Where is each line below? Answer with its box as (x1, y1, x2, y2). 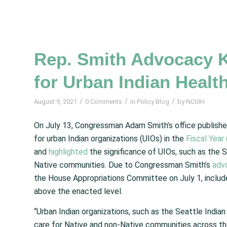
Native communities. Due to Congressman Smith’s (34, 160, 212, 170)
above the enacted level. (34, 186, 123, 197)
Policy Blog (137, 97, 169, 105)
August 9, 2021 (34, 97, 77, 105)
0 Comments (85, 97, 122, 105)
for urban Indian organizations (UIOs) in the (34, 134, 186, 144)
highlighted (49, 147, 88, 157)
